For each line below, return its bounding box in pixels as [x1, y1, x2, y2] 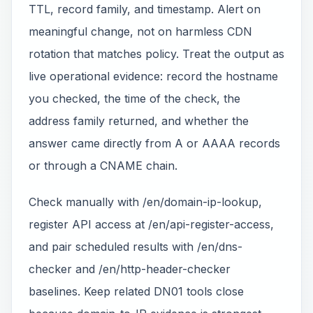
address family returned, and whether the [29, 114, 249, 128]
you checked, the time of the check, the [29, 92, 240, 105]
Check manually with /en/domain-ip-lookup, [29, 195, 262, 209]
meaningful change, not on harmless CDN [29, 24, 252, 38]
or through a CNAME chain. [29, 159, 177, 173]
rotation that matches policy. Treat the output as [29, 47, 284, 61]
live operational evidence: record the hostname [29, 69, 278, 83]
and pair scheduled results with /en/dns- [29, 240, 242, 254]
